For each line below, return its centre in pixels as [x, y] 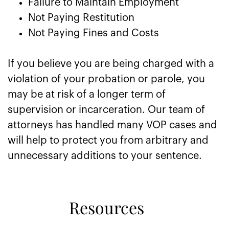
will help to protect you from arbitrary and [108, 141]
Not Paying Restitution [81, 18]
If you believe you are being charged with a [111, 64]
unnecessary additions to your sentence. [105, 156]
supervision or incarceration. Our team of [106, 110]
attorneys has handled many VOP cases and [112, 125]
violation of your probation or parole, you [106, 79]
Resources [106, 207]
